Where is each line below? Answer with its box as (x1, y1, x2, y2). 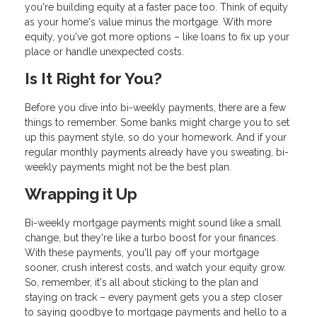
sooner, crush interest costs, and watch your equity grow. (25, 261, 286, 273)
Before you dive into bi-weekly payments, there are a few (25, 101, 286, 113)
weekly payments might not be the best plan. (25, 161, 231, 173)
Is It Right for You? (25, 69, 162, 88)
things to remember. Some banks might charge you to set (25, 116, 289, 128)
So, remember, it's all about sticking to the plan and (25, 276, 258, 288)
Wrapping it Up (25, 184, 137, 203)
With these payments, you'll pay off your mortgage (25, 246, 259, 258)
